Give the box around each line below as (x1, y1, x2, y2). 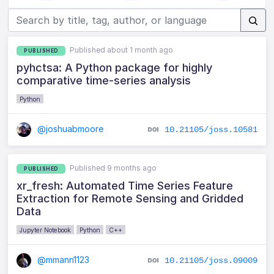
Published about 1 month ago (70, 45, 174, 54)
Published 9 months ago (70, 163, 157, 172)
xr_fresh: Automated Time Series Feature (17, 179, 234, 192)
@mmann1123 (35, 254, 90, 265)
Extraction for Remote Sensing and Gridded (17, 191, 244, 205)
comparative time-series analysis (17, 73, 191, 87)
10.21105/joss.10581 (164, 124, 257, 135)
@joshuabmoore (35, 123, 104, 134)
